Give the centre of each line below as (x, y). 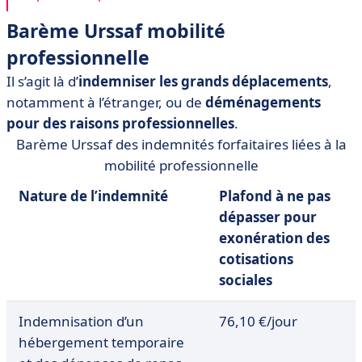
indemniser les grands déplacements (203, 81)
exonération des (274, 238)
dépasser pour (268, 217)
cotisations (256, 259)
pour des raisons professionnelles (120, 123)
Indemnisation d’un (81, 321)
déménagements (263, 102)
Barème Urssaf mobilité (116, 31)
